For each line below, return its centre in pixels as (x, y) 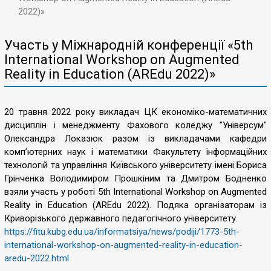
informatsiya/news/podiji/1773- (160, 232)
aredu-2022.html (37, 258)
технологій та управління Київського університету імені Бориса (135, 165)
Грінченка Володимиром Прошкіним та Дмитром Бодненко (135, 178)
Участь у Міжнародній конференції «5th (129, 45)
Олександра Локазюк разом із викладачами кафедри (135, 139)
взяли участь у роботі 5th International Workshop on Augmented (135, 192)
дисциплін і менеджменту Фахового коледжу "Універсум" (135, 125)
